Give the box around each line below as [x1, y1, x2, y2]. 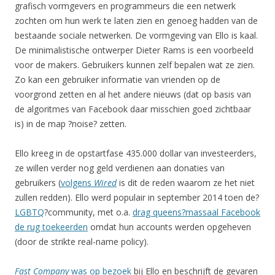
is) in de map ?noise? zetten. [15, 118, 126, 130]
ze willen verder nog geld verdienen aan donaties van [15, 162, 225, 174]
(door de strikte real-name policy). [15, 236, 149, 248]
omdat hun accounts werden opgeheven [88, 221, 251, 233]
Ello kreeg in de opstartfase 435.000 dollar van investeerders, [15, 147, 257, 160]
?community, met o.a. [44, 206, 133, 219]
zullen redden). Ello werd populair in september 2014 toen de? [15, 192, 259, 204]
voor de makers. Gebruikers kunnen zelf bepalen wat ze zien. [15, 59, 255, 71]
